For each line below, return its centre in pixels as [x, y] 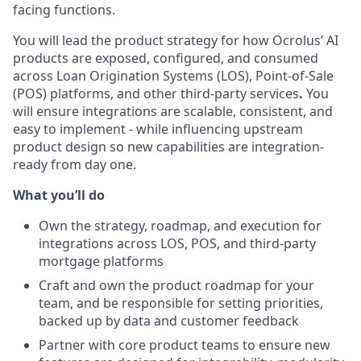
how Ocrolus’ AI [290, 40]
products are [52, 58]
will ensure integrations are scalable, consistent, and [173, 111]
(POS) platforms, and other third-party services [156, 93]
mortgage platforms [101, 261]
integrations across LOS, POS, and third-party [177, 243]
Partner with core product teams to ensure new [185, 345]
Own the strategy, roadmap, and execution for [180, 226]
